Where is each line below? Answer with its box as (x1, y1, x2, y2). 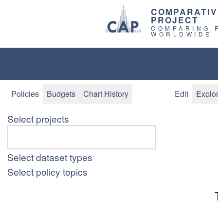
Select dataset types (7, 150, 92, 164)
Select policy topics (7, 164, 88, 178)
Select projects (7, 112, 69, 126)
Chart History (83, 88, 128, 99)
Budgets (47, 88, 75, 99)
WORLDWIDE (151, 30, 212, 38)
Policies (11, 88, 39, 99)
